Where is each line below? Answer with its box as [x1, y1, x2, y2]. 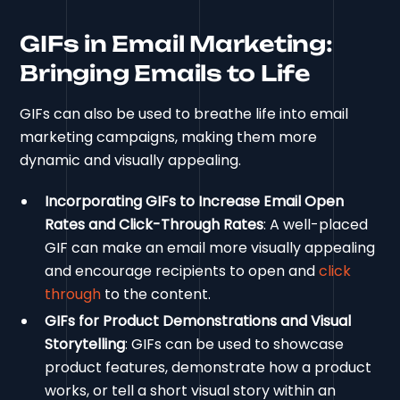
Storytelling [45, 334, 126, 355]
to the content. [101, 284, 212, 305]
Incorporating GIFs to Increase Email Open [45, 191, 345, 212]
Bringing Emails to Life [20, 60, 310, 87]
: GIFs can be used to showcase [125, 334, 345, 355]
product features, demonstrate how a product [45, 357, 372, 379]
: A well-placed [263, 214, 369, 236]
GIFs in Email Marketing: [20, 30, 333, 58]
